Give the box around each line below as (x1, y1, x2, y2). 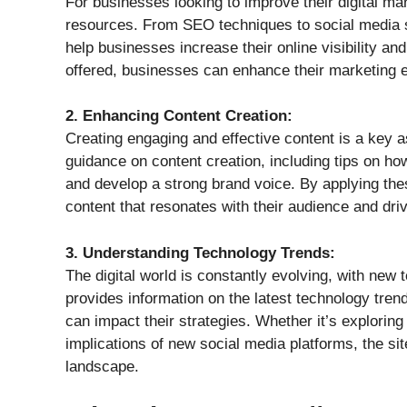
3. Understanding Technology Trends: (65, 243, 335, 262)
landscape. (65, 357, 139, 375)
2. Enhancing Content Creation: (65, 107, 293, 124)
